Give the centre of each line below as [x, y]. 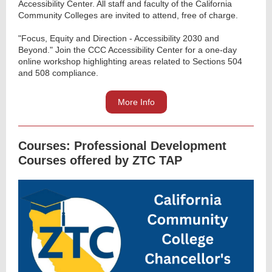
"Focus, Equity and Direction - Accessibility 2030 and [119, 38]
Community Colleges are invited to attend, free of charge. [128, 15]
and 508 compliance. [58, 73]
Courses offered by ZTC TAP [100, 160]
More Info [136, 102]
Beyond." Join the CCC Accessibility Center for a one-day [127, 50]
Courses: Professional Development [122, 146]
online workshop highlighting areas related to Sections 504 [130, 61]
